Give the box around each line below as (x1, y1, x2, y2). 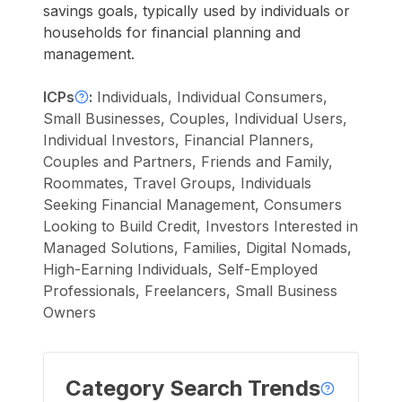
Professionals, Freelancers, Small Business (43, 282, 337, 300)
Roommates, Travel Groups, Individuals (43, 174, 311, 192)
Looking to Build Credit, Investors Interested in (43, 217, 358, 235)
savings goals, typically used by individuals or (43, 2, 350, 20)
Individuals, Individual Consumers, (97, 88, 328, 106)
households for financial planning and (43, 23, 301, 41)
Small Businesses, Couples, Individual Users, (43, 109, 347, 127)
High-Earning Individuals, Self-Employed (43, 260, 318, 278)
